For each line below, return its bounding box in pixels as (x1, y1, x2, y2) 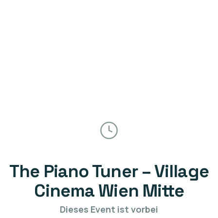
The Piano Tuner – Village (9, 160, 209, 182)
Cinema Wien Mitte (34, 179, 184, 202)
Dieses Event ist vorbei (60, 203, 158, 215)
